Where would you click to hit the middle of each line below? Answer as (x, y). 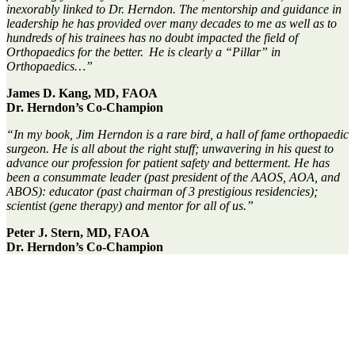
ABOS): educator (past (65, 191)
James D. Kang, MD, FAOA (82, 93)
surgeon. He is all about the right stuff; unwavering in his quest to (170, 148)
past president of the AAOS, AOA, (235, 177)
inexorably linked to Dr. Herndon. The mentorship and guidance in (174, 9)
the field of (270, 37)
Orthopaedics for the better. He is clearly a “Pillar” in (143, 52)
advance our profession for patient (92, 162)
